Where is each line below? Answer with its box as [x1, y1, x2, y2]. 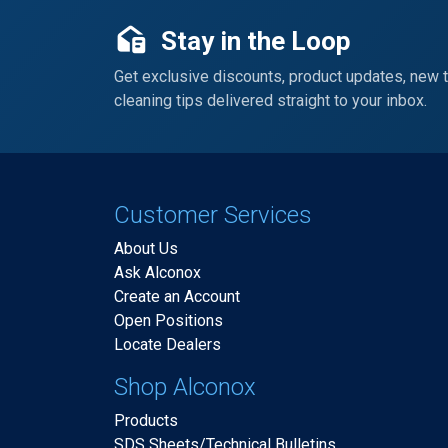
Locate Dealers [114, 335, 221, 354]
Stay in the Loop [154, 26, 351, 56]
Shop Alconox [114, 373, 256, 401]
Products [114, 411, 178, 430]
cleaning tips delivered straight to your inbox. [114, 91, 427, 110]
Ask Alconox [114, 263, 201, 282]
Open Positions [114, 311, 223, 330]
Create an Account [114, 287, 240, 306]
